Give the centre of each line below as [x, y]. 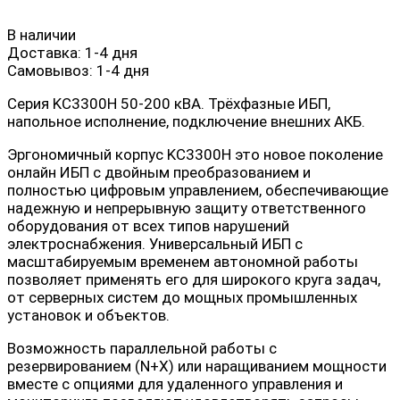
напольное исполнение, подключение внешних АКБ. [186, 122]
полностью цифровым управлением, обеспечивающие [198, 191]
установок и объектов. [88, 316]
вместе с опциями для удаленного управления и [175, 384]
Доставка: [44, 53]
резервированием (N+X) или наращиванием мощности [197, 367]
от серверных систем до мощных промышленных [182, 298]
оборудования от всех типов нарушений [148, 226]
